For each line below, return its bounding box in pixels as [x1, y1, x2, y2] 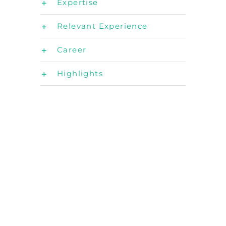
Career [57, 45, 87, 54]
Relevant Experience [57, 21, 148, 31]
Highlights [57, 69, 103, 78]
